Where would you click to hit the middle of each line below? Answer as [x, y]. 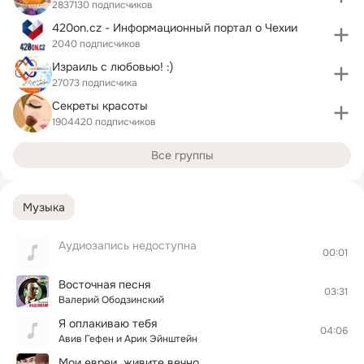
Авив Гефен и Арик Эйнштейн [128, 339]
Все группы [182, 155]
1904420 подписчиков [104, 121]
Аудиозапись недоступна [128, 245]
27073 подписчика [95, 82]
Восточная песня [104, 284]
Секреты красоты [100, 105]
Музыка [44, 207]
